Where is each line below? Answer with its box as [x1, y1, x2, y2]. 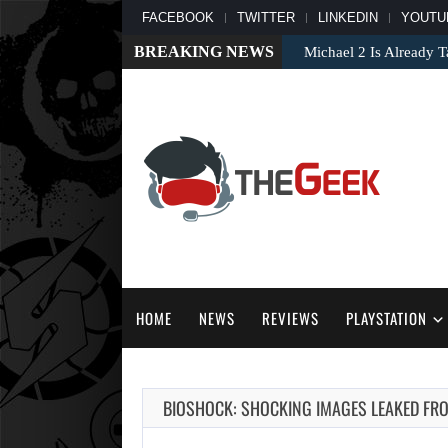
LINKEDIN [318, 10, 378, 25]
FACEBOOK [142, 10, 214, 25]
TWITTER [237, 10, 295, 25]
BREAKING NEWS [134, 43, 274, 60]
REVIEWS [261, 307, 319, 330]
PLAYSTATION [345, 307, 427, 330]
